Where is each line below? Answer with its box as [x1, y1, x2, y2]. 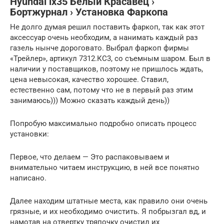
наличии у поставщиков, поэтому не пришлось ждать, [10, 64, 203, 74]
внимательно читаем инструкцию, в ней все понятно [10, 163, 199, 172]
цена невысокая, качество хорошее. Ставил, [10, 75, 168, 84]
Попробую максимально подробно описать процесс [10, 119, 196, 128]
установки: [10, 129, 49, 139]
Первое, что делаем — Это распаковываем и [10, 152, 169, 162]
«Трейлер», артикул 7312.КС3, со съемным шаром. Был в [10, 54, 210, 63]
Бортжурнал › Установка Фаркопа [10, 6, 168, 18]
